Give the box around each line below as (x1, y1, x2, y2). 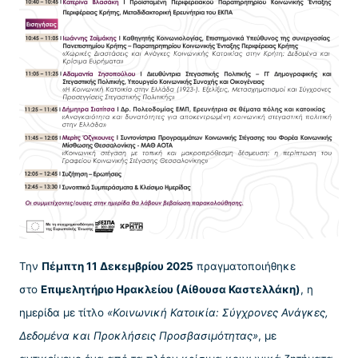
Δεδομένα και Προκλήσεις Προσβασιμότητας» (19, 328, 258, 342)
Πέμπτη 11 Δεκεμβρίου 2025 (42, 259, 193, 272)
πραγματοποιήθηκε (193, 259, 296, 272)
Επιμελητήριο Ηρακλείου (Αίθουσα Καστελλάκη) (41, 282, 300, 296)
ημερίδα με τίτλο (19, 305, 107, 319)
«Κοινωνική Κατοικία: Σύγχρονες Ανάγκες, (107, 305, 328, 319)
